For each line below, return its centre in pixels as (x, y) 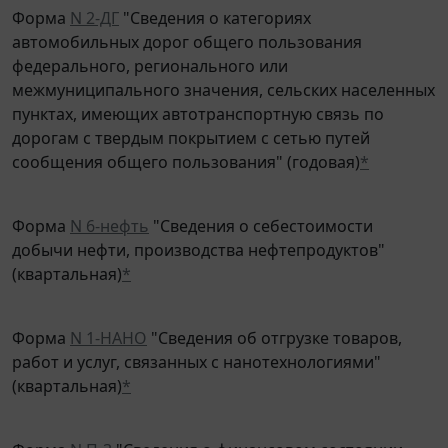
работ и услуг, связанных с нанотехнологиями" (196, 347)
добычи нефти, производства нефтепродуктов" (198, 235)
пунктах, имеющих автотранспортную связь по (198, 99)
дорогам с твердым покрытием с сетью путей (191, 123)
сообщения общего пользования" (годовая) (186, 147)
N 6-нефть (109, 211)
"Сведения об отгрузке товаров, (274, 323)
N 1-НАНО (108, 323)
